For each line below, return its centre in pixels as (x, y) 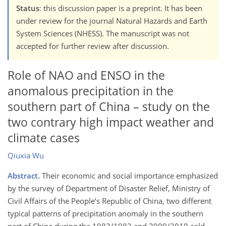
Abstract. (24, 176)
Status (28, 8)
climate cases (44, 138)
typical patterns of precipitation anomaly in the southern (105, 214)
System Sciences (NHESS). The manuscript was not (103, 33)
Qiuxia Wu (26, 156)
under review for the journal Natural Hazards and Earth (112, 20)
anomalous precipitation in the (91, 91)
